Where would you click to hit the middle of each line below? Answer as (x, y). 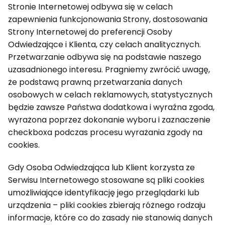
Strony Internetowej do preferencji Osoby (90, 32)
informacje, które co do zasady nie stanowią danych (110, 218)
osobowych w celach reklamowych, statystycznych (110, 95)
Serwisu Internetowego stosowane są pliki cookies (106, 180)
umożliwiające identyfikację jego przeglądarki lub (104, 193)
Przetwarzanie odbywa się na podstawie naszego (105, 57)
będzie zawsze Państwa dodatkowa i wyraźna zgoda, (111, 107)
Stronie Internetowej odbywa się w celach (90, 7)
